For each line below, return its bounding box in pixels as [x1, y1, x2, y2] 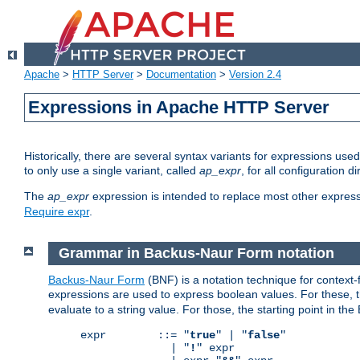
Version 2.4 [229, 68, 281, 81]
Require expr [24, 205, 89, 219]
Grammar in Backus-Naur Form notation [58, 245, 334, 262]
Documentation [146, 68, 216, 81]
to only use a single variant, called [24, 164, 199, 178]
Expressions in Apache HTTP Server [28, 97, 330, 118]
